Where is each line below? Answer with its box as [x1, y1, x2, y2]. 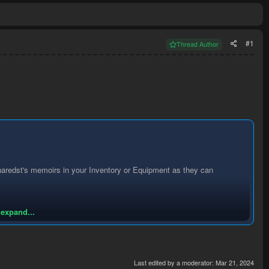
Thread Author [177, 40, 219, 49]
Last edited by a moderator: [134, 257, 216, 267]
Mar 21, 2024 [216, 257, 254, 267]
